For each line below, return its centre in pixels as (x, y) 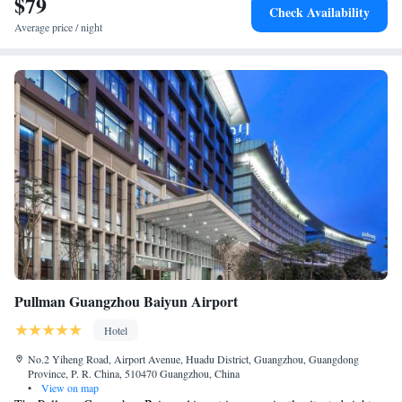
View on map (68, 388)
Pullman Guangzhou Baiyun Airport (126, 301)
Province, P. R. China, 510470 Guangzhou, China (133, 373)
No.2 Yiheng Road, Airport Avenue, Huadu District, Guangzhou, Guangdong (193, 359)
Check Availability (319, 12)
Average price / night (58, 27)
